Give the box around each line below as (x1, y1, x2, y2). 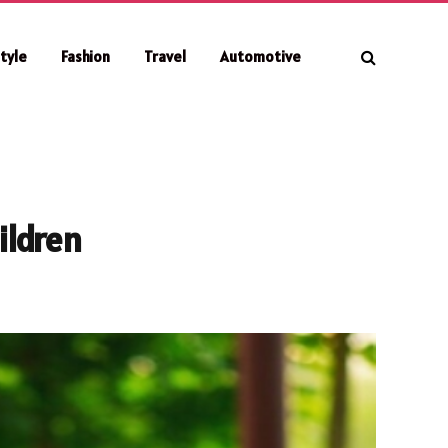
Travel (144, 46, 186, 66)
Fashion (61, 46, 110, 66)
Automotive (220, 46, 301, 66)
